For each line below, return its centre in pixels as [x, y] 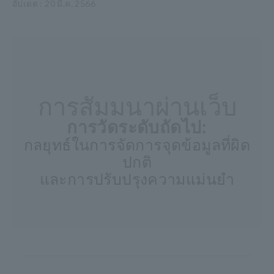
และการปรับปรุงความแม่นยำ [137, 179]
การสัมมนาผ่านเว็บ [137, 107]
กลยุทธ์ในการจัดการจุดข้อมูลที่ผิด [137, 145]
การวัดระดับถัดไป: [137, 128]
